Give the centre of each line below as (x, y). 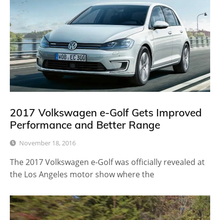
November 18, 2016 (47, 143)
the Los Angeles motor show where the (82, 175)
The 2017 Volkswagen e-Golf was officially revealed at (107, 162)
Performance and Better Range (85, 125)
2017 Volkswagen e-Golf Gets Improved (106, 113)
